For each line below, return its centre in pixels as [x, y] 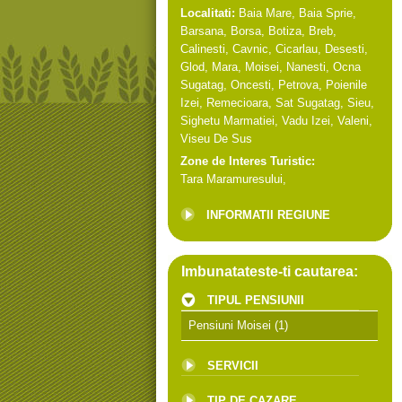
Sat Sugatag [308, 103]
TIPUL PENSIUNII [256, 300]
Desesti [345, 49]
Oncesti [251, 85]
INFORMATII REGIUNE [268, 215]
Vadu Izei [306, 121]
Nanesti [306, 67]
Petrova [298, 85]
